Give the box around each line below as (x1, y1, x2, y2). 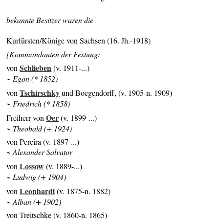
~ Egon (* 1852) (6, 73, 58, 84)
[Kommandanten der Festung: (6, 48, 101, 59)
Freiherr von (6, 112, 46, 123)
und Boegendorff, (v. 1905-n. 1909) (60, 88, 173, 98)
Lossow (20, 160, 44, 172)
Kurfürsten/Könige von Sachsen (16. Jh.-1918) (6, 35, 151, 46)
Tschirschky (20, 87, 60, 99)
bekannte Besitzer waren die (6, 15, 94, 25)
